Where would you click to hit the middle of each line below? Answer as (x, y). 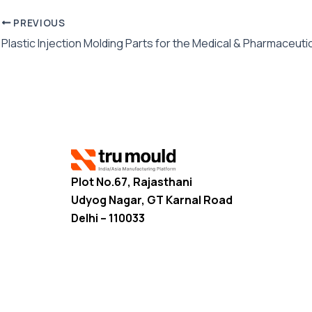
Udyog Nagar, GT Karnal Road (152, 200)
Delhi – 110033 (108, 218)
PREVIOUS (38, 23)
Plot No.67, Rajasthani (132, 181)
